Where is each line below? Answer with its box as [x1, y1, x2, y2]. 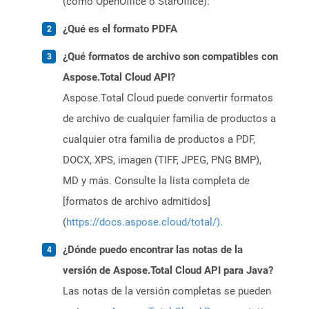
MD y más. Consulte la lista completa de [63, 175, 250, 188]
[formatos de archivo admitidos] [63, 195, 210, 208]
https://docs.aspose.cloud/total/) [66, 216, 220, 229]
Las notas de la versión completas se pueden [63, 285, 271, 298]
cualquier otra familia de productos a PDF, [63, 133, 255, 146]
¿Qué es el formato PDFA [63, 23, 177, 36]
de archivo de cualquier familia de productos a [63, 112, 276, 126]
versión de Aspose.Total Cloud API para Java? [63, 264, 273, 277]
